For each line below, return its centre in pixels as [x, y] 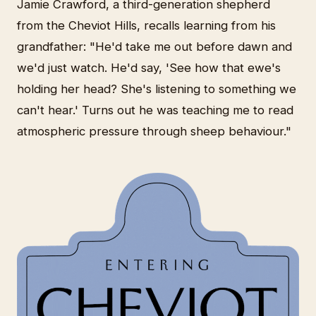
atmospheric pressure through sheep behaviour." [154, 132]
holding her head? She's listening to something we [157, 89]
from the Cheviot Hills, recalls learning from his [146, 26]
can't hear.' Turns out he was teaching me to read [155, 110]
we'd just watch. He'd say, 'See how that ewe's [149, 68]
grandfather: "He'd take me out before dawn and [154, 47]
